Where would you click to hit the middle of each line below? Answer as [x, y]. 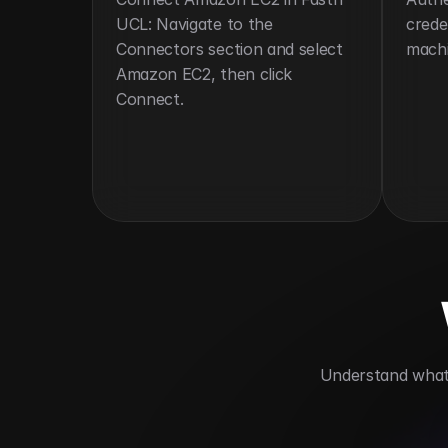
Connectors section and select [229, 49]
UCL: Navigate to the [194, 24]
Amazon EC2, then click [204, 74]
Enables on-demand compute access [279, 414]
